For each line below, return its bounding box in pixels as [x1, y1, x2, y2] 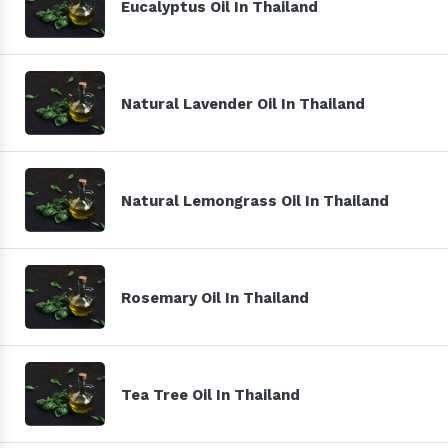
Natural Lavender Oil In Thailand [121, 94, 365, 113]
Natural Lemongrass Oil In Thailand [121, 191, 389, 210]
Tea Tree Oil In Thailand [121, 385, 300, 404]
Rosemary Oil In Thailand [121, 288, 309, 307]
